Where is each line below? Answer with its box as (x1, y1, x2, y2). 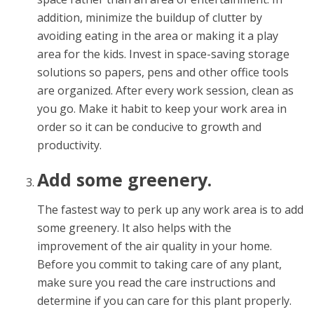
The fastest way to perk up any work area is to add (36, 202, 303, 217)
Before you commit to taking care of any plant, (36, 257, 282, 272)
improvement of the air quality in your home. (36, 238, 272, 254)
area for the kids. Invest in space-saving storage (36, 46, 289, 62)
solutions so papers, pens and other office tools (36, 64, 289, 80)
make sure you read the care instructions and (36, 275, 275, 290)
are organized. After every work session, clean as (36, 83, 294, 98)
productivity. (36, 137, 102, 153)
